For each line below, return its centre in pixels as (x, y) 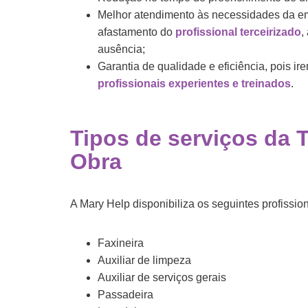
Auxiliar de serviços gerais (162, 277)
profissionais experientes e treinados (194, 83)
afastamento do (136, 32)
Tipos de (119, 138)
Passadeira (125, 294)
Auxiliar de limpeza (144, 260)
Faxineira (121, 243)
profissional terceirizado (238, 32)
